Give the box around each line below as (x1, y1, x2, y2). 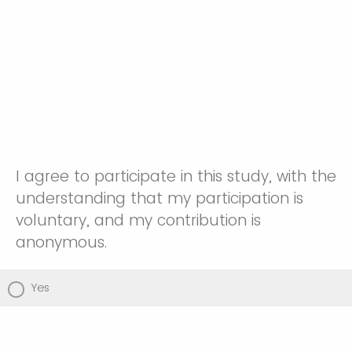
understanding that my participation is (16, 187, 303, 209)
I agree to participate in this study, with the (16, 165, 336, 187)
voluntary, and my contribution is (16, 209, 261, 231)
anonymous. (16, 231, 107, 253)
